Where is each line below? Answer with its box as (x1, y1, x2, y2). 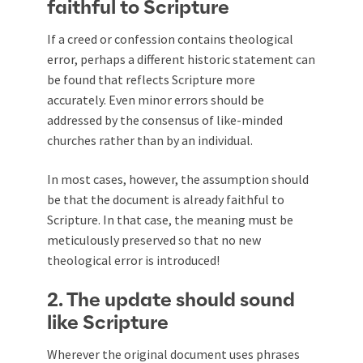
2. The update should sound (47, 290, 295, 310)
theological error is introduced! (47, 251, 220, 268)
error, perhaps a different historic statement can (47, 50, 315, 67)
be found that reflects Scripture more (47, 70, 255, 88)
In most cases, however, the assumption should (47, 170, 309, 187)
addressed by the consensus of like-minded (47, 111, 283, 128)
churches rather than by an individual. (47, 131, 253, 148)
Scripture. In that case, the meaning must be (47, 211, 293, 228)
